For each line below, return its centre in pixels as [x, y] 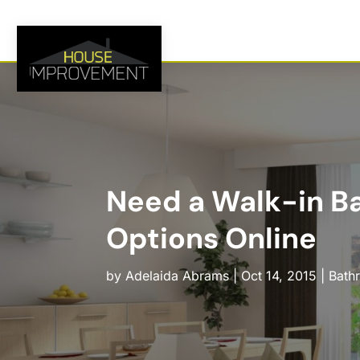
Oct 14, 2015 [278, 276]
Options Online [211, 239]
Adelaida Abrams [177, 276]
